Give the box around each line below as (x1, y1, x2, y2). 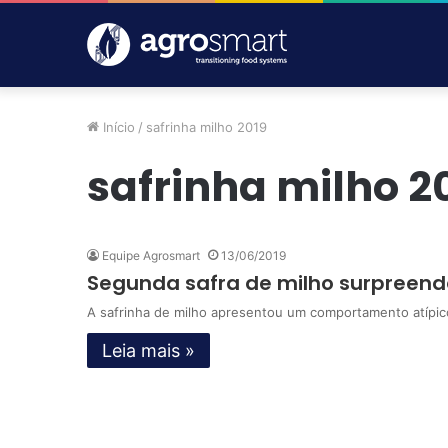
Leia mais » (102, 340, 195, 361)
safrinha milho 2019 (146, 119, 267, 135)
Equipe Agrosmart (102, 248, 200, 263)
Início (99, 119, 135, 135)
